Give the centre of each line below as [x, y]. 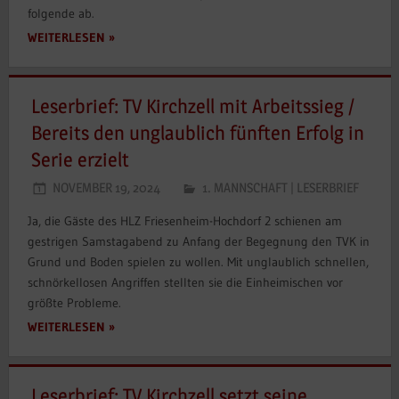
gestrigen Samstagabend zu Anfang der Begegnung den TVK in [198, 241]
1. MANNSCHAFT [244, 187]
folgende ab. [61, 13]
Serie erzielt [80, 160]
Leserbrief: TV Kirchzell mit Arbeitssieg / [193, 106]
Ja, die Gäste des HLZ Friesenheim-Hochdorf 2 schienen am [184, 220]
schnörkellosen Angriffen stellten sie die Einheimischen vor [185, 282]
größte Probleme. [74, 302]
